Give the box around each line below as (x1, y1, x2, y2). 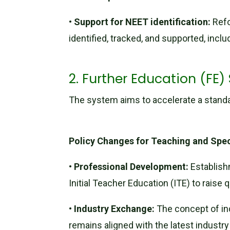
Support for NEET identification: (74, 16, 211, 27)
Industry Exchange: (74, 203, 155, 214)
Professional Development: (74, 161, 189, 172)
